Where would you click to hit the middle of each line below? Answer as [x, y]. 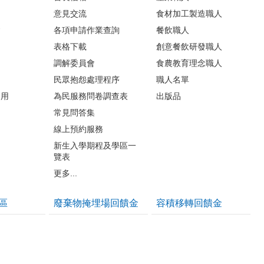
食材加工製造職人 [189, 13]
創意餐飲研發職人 [189, 46]
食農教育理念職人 [189, 63]
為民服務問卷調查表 [91, 96]
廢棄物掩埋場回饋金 [96, 203]
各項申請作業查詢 [87, 30]
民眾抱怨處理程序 [87, 79]
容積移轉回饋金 [189, 203]
